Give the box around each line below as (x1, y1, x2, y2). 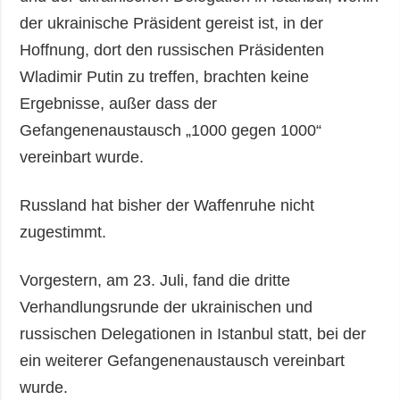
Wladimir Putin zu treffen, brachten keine (20, 67, 310, 86)
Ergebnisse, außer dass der (20, 94, 218, 112)
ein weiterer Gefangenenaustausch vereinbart (20, 351, 346, 370)
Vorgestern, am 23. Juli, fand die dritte (20, 271, 291, 289)
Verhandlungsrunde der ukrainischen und (20, 297, 313, 316)
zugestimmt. (20, 222, 107, 241)
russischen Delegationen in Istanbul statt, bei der (20, 324, 367, 343)
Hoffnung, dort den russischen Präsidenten (20, 40, 325, 59)
